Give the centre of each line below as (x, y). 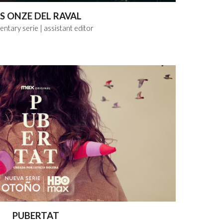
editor (84, 28)
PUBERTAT (36, 216)
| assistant (56, 28)
